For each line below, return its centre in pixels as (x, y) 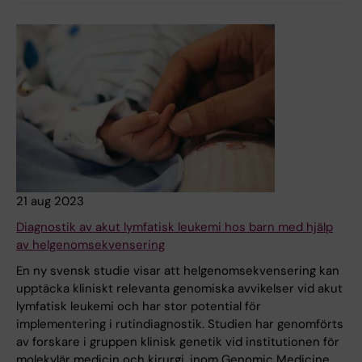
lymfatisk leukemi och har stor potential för (139, 307)
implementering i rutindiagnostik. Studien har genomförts (180, 324)
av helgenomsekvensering (90, 245)
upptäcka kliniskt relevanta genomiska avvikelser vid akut (179, 289)
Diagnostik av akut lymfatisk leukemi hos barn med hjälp (175, 227)
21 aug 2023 (50, 202)
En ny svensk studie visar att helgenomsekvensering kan (178, 271)
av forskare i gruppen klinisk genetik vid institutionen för (178, 342)
